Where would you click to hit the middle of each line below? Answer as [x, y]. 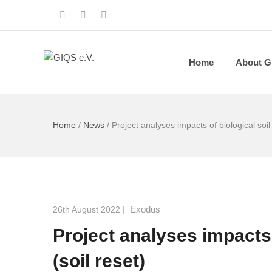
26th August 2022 [87, 209]
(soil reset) [99, 261]
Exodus [145, 209]
